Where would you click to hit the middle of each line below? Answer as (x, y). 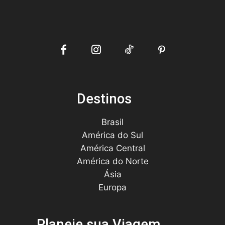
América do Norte (113, 161)
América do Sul (113, 135)
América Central (113, 148)
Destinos (104, 99)
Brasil (113, 122)
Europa (113, 187)
